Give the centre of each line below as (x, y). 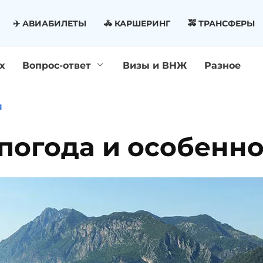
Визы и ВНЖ (155, 65)
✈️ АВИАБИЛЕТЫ (50, 23)
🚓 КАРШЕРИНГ (137, 23)
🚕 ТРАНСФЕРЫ (222, 23)
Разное (222, 65)
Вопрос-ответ (57, 65)
